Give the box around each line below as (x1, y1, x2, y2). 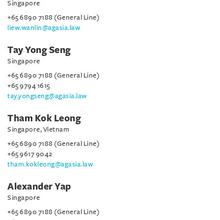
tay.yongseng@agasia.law (7, 92, 87, 100)
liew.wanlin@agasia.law (7, 24, 80, 31)
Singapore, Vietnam (7, 125, 69, 133)
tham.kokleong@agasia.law (7, 160, 93, 168)
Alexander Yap (7, 181, 71, 192)
